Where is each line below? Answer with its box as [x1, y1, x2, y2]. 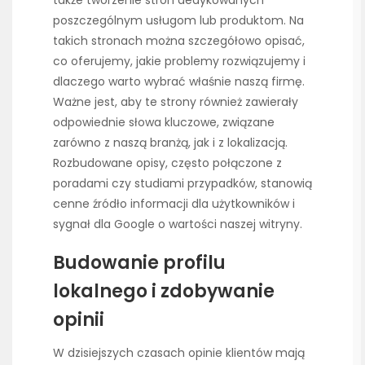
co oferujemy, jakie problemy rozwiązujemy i [53, 52, 306, 69]
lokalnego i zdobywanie [53, 279, 275, 305]
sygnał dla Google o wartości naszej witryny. [53, 215, 302, 232]
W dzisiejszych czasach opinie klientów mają [53, 345, 305, 362]
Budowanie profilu [53, 250, 226, 276]
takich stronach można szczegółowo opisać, [53, 32, 305, 49]
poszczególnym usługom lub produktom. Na [53, 11, 304, 29]
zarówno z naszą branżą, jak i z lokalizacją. [53, 134, 288, 151]
